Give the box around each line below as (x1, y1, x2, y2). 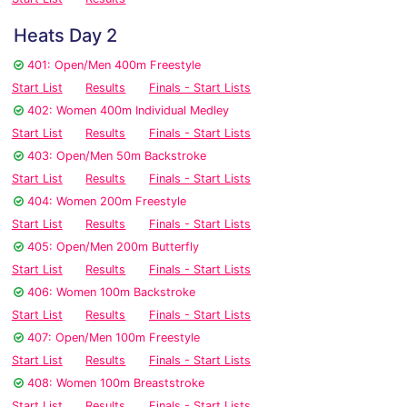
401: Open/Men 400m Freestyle (27, 58, 201, 73)
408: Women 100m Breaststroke (27, 376, 204, 391)
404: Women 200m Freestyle (27, 194, 186, 209)
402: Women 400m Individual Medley (27, 104, 229, 118)
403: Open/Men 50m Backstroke (27, 149, 206, 164)
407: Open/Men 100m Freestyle (27, 331, 200, 345)
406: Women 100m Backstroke (27, 285, 195, 300)
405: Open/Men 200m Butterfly (27, 240, 199, 254)
